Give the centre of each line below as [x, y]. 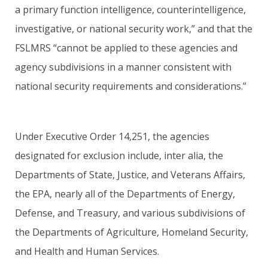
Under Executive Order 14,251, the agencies [112, 136]
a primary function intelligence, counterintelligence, [130, 9]
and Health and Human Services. [87, 251]
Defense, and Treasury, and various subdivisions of [130, 213]
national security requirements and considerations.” [131, 86]
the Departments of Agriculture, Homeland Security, [132, 232]
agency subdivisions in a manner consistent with [123, 67]
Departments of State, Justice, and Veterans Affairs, [130, 174]
